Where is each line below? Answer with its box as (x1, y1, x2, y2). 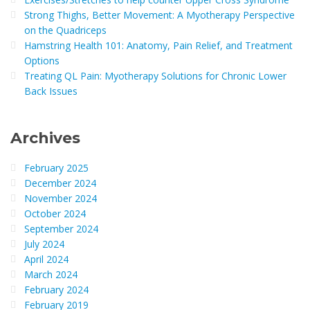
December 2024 (24, 176, 96, 190)
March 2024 (24, 268, 77, 281)
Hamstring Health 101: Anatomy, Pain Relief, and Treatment (24, 39, 293, 52)
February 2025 (24, 161, 89, 174)
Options (24, 54, 60, 67)
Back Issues (24, 84, 77, 98)
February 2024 (24, 283, 89, 296)
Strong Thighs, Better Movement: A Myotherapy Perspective (24, 8, 295, 21)
